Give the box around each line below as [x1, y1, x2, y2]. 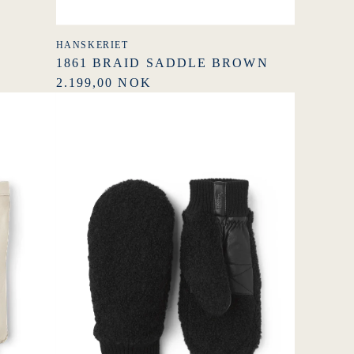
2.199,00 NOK [55, 75, 152, 89]
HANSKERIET [55, 39, 129, 51]
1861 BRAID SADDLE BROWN [55, 55, 269, 70]
